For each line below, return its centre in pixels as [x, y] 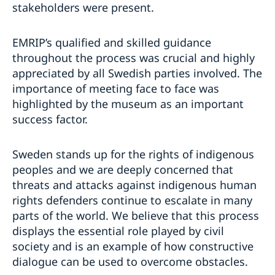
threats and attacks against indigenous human [134, 185]
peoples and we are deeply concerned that [123, 170]
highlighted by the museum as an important [128, 104]
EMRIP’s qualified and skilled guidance [112, 43]
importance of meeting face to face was [116, 89]
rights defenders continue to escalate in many [132, 200]
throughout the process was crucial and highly [134, 58]
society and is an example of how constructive [133, 246]
